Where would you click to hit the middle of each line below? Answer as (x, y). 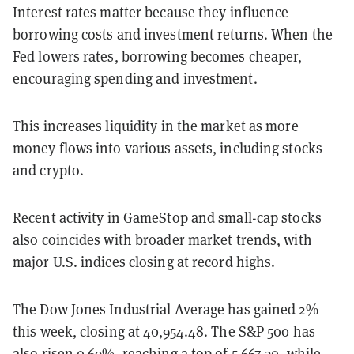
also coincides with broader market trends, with (162, 239)
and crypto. (49, 170)
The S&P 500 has (263, 331)
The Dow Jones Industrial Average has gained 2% (166, 309)
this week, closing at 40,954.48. (112, 331)
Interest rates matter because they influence (151, 12)
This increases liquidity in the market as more (156, 126)
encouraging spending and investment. (135, 78)
